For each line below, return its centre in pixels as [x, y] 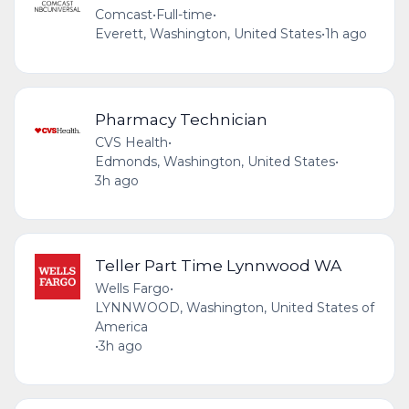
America [121, 326]
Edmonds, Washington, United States [215, 161]
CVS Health [131, 142]
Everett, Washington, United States [208, 34]
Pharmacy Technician [181, 119]
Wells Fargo [132, 288]
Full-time [184, 15]
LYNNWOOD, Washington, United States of [234, 307]
